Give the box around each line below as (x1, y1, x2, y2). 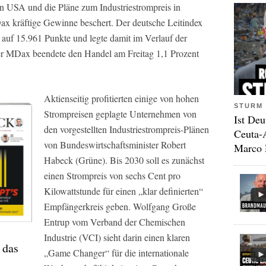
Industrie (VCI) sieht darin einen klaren (44, 231, 190, 243)
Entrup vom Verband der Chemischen (44, 216, 185, 228)
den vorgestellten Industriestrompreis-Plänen (44, 123, 209, 135)
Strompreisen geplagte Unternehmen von (44, 107, 197, 120)
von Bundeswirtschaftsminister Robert (44, 138, 186, 151)
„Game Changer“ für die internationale (44, 246, 189, 259)
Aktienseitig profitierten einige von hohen (44, 92, 199, 104)
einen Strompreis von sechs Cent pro (44, 169, 180, 182)
